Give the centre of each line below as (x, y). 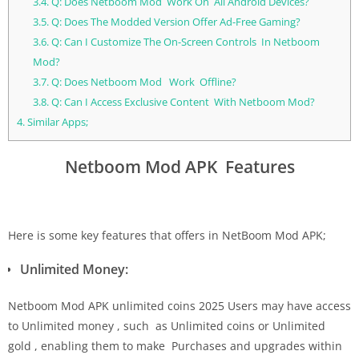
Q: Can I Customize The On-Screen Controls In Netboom (184, 42)
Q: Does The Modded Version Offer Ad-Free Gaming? (174, 22)
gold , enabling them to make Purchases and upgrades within (175, 345)
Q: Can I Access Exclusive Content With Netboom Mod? (182, 102)
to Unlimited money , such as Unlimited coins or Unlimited (167, 325)
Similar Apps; (56, 122)
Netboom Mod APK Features (179, 166)
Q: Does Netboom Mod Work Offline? (142, 82)
